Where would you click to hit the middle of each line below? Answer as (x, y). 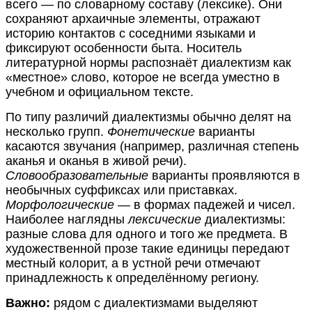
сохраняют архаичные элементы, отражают (133, 19)
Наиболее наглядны (67, 220)
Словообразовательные (77, 176)
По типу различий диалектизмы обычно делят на (148, 117)
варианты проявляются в (224, 176)
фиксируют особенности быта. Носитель (124, 48)
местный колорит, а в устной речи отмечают (133, 264)
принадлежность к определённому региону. (132, 278)
